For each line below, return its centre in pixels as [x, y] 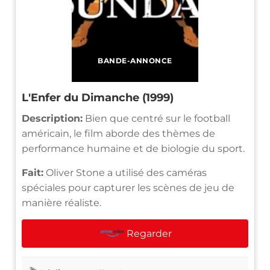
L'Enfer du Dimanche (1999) [98, 97]
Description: [52, 118]
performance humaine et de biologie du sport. [133, 148]
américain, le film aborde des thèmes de [118, 133]
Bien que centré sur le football [156, 118]
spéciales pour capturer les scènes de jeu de [128, 187]
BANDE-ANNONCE [135, 60]
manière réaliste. [61, 202]
